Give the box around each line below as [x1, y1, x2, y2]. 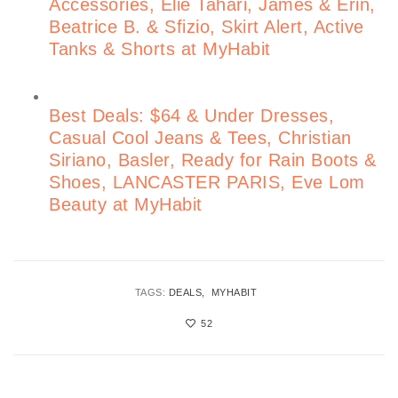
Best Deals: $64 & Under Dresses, [49, 105, 334, 125]
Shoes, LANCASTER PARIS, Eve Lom [49, 171, 365, 192]
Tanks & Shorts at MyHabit [49, 38, 271, 59]
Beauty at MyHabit [49, 194, 203, 214]
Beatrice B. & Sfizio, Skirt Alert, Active [49, 16, 364, 36]
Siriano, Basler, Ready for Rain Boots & [49, 149, 377, 170]
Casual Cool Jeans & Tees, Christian [49, 127, 352, 147]
